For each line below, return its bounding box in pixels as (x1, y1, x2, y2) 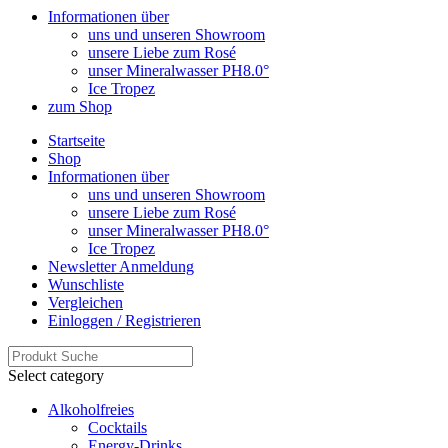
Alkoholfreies (48, 400, 134, 418)
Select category (8, 366, 104, 384)
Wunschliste (48, 275, 124, 293)
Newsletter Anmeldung (48, 257, 194, 275)
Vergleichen (48, 293, 123, 311)
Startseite (48, 131, 105, 149)
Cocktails (88, 418, 147, 436)
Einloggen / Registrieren (48, 311, 201, 329)
